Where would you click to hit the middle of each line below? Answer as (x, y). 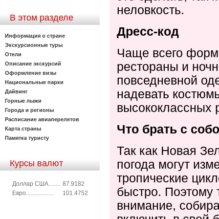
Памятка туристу (27, 138)
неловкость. (151, 10)
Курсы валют (36, 163)
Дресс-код (148, 31)
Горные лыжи (23, 100)
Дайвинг (16, 91)
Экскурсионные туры (34, 45)
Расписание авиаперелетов (42, 119)
